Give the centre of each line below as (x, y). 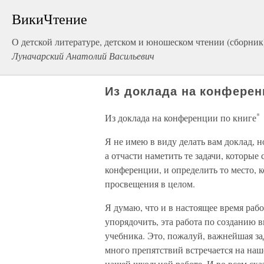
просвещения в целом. (150, 184)
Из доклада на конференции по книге (181, 118)
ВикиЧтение (49, 19)
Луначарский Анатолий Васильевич (83, 56)
